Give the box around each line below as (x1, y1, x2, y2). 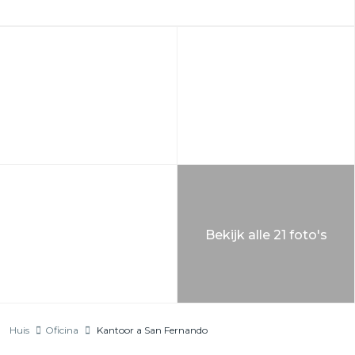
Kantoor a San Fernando (94, 324, 208, 336)
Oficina (45, 324, 78, 336)
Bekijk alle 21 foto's (204, 227, 327, 242)
